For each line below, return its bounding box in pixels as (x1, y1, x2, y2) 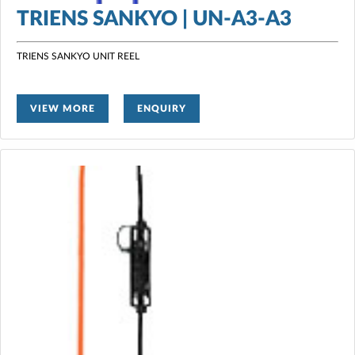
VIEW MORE (30, 103, 95, 113)
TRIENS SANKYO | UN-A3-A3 (17, 8, 292, 29)
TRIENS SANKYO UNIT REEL (17, 51, 139, 61)
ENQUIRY (137, 103, 186, 113)
